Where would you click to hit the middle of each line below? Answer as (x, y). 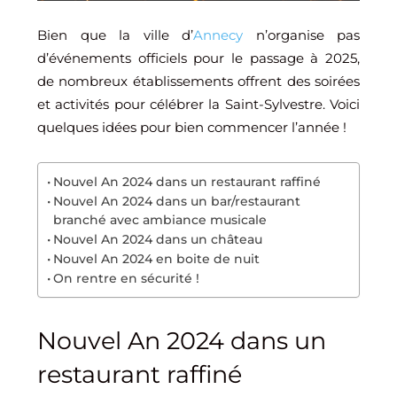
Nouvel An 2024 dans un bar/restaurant (176, 201)
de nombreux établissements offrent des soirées (198, 81)
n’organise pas (301, 35)
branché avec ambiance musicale (160, 219)
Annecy (218, 35)
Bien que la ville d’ (115, 35)
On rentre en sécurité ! (126, 278)
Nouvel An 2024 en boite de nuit (156, 258)
